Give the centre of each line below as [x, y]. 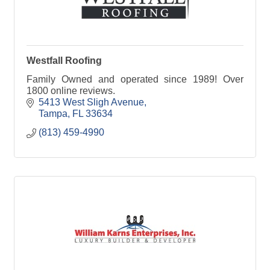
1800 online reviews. [71, 90]
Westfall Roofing [64, 60]
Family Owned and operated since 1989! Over [135, 79]
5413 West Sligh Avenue [91, 102]
